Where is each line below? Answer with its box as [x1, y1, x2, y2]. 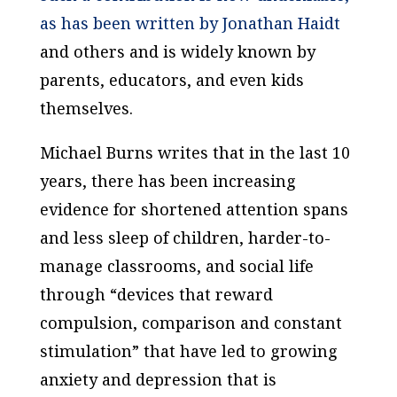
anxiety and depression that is [39, 368, 276, 390]
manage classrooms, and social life [39, 254, 314, 276]
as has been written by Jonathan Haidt [39, 12, 340, 34]
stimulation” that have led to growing [39, 339, 338, 362]
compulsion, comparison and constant [39, 311, 342, 333]
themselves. [39, 97, 133, 119]
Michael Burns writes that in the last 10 [39, 141, 350, 163]
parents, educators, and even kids [39, 68, 304, 90]
